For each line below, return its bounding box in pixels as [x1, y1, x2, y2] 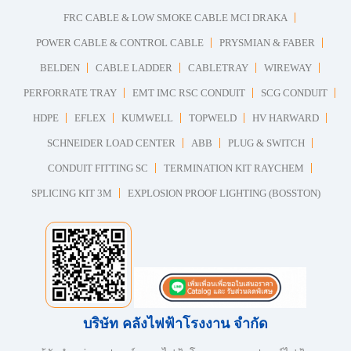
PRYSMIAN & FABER [219, 36, 315, 49]
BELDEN [39, 61, 80, 74]
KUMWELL [121, 111, 173, 124]
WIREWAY [263, 61, 312, 74]
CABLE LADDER [95, 61, 172, 74]
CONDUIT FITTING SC [47, 161, 148, 174]
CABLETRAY [187, 61, 248, 74]
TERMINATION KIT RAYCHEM [163, 161, 304, 174]
